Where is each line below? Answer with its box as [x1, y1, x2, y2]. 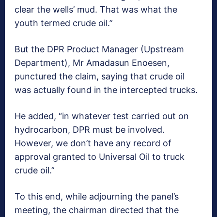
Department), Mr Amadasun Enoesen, [15, 58, 170, 68]
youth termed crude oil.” [15, 18, 113, 29]
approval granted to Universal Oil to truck [15, 152, 185, 162]
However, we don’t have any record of [15, 138, 171, 149]
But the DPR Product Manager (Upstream [15, 44, 184, 55]
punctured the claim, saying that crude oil [15, 71, 185, 82]
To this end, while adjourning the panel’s [15, 191, 179, 202]
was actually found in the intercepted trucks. [15, 85, 198, 95]
